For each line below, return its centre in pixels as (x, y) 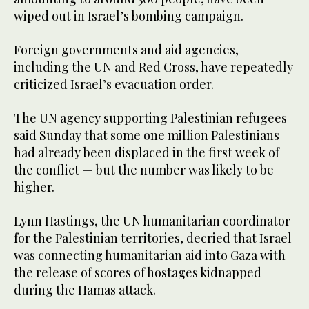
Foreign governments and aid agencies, (126, 50)
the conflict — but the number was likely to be (144, 170)
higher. (34, 187)
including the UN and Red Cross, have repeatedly (153, 67)
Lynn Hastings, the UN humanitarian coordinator (152, 221)
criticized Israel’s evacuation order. (114, 84)
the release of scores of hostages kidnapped (138, 273)
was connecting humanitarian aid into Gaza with (150, 256)
